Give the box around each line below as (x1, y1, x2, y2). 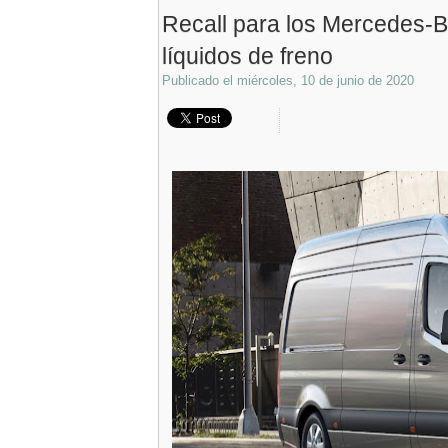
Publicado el (162, 72, 237, 88)
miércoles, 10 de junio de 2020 (237, 72, 414, 88)
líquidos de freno (162, 42, 333, 69)
